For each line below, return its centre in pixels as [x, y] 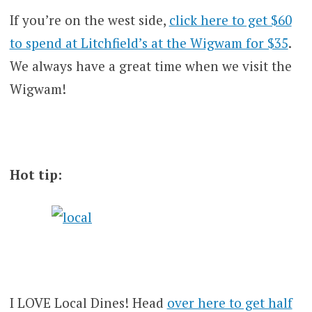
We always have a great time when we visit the [150, 65]
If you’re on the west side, [89, 19]
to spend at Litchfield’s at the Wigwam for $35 [149, 42]
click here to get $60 [230, 19]
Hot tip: [36, 174]
